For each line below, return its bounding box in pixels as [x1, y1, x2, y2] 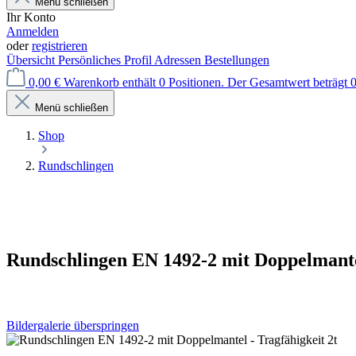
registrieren [32, 38, 87, 52]
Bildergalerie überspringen [6, 318, 139, 332]
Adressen [154, 52, 204, 67]
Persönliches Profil [58, 52, 154, 67]
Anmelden [6, 24, 59, 38]
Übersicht [6, 52, 58, 67]
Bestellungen [204, 52, 269, 67]
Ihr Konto [6, 10, 56, 24]
